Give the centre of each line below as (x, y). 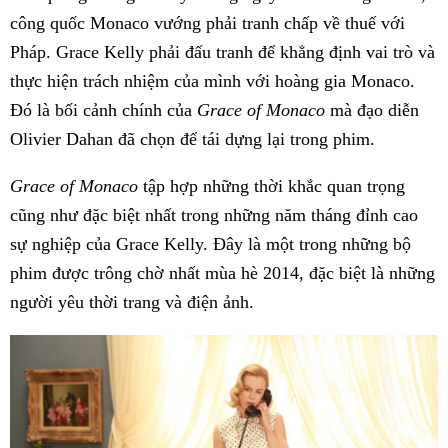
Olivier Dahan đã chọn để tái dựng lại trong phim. (192, 138)
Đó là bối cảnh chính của (103, 109)
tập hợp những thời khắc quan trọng (271, 185)
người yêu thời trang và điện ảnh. (132, 301)
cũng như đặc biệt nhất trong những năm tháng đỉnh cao (214, 214)
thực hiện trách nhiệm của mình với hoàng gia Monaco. (212, 80)
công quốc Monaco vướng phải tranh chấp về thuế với (207, 22)
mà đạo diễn (372, 109)
